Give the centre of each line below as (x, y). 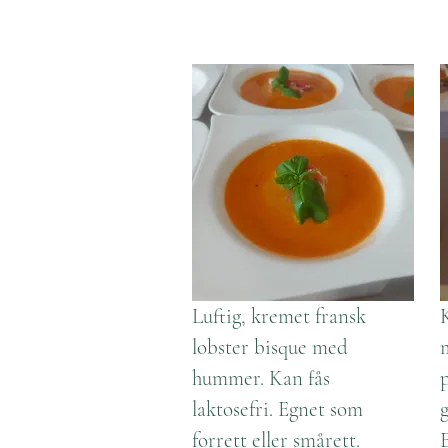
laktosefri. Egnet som (277, 409)
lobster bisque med (270, 347)
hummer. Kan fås (261, 378)
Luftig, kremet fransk (279, 316)
